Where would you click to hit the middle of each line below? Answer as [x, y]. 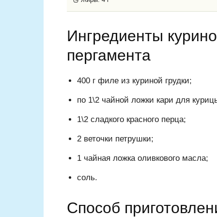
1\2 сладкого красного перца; [132, 120]
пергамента [109, 55]
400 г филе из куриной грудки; [134, 81]
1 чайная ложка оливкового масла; [143, 158]
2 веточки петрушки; [115, 139]
